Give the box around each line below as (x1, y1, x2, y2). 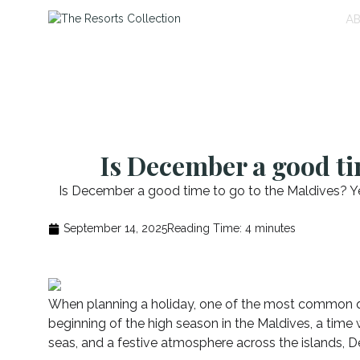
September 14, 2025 (63, 222, 167, 235)
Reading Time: (167, 222, 242, 235)
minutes (255, 222, 296, 235)
